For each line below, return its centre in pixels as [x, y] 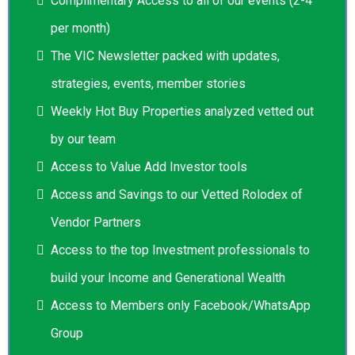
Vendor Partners [96, 222]
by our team [83, 139]
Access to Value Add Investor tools [149, 167]
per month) [80, 28]
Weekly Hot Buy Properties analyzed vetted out [182, 111]
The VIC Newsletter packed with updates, [165, 56]
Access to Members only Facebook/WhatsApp [181, 305]
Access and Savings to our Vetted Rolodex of [177, 195]
